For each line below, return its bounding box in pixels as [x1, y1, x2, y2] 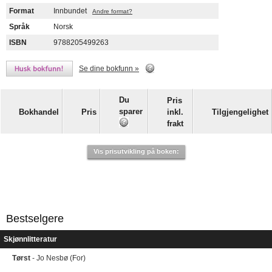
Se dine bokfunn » [79, 64, 139, 73]
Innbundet [53, 7, 87, 15]
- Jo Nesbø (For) [30, 254, 86, 263]
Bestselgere [6, 212, 64, 225]
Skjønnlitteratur [4, 235, 57, 244]
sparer [119, 106, 143, 116]
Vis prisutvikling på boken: [93, 148, 179, 155]
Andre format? [92, 8, 132, 15]
